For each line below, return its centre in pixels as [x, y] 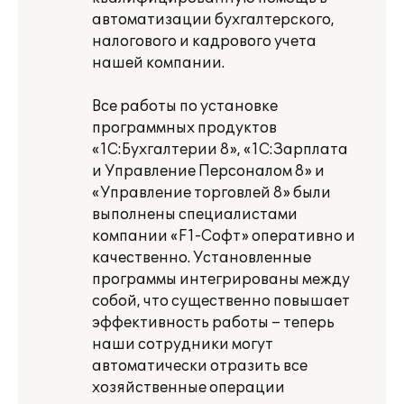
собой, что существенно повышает [221, 301]
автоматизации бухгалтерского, [213, 20]
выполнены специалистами [195, 215]
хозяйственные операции [188, 388]
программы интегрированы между [221, 280]
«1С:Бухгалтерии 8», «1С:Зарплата [220, 150]
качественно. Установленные [202, 258]
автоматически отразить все [200, 366]
